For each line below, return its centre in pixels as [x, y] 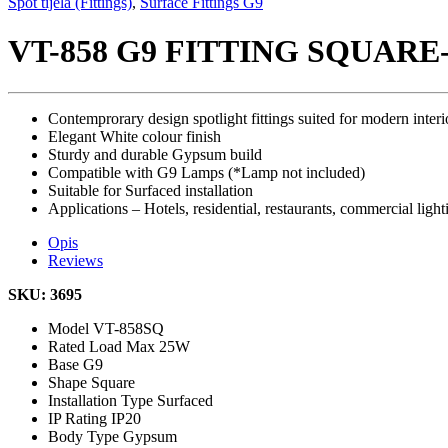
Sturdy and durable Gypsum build [155, 154]
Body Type [85, 436]
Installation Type [102, 400]
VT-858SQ [128, 328]
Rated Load [87, 346]
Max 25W [158, 346]
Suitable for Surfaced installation [150, 190]
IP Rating [79, 418]
